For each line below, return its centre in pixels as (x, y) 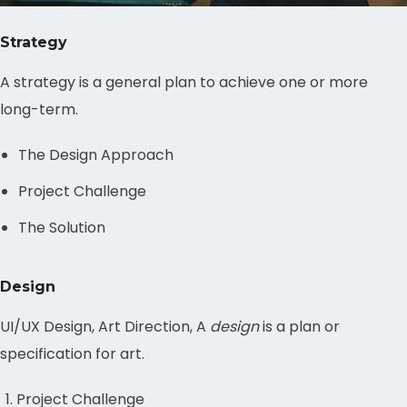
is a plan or (299, 326)
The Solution (62, 227)
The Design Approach (96, 154)
